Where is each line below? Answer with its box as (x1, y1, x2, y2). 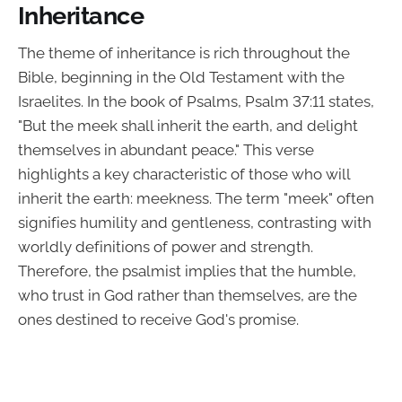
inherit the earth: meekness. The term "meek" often (18, 189, 374, 208)
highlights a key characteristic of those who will (18, 165, 350, 184)
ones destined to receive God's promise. (18, 310, 299, 329)
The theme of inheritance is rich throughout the (18, 44, 350, 63)
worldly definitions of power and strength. (18, 238, 313, 257)
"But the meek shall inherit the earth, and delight (18, 117, 358, 135)
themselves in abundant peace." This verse (18, 141, 314, 160)
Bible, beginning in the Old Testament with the (18, 68, 345, 87)
